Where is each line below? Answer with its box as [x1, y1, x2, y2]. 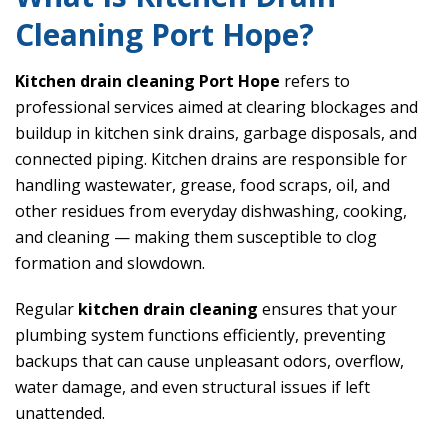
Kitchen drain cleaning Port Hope [15, 70, 280, 93]
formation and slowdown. [15, 252, 205, 275]
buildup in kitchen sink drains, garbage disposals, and [15, 122, 417, 145]
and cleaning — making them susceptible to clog [15, 226, 377, 249]
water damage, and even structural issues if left [15, 376, 370, 399]
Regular [15, 298, 78, 321]
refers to [280, 70, 350, 93]
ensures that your [258, 298, 397, 321]
